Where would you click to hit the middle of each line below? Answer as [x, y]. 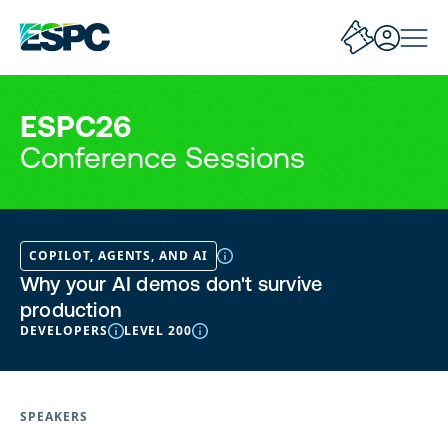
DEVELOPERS [64, 330]
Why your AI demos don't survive [171, 283]
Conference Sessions [162, 157]
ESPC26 [75, 126]
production [70, 309]
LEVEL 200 [158, 330]
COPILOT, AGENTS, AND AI [119, 255]
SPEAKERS [54, 416]
